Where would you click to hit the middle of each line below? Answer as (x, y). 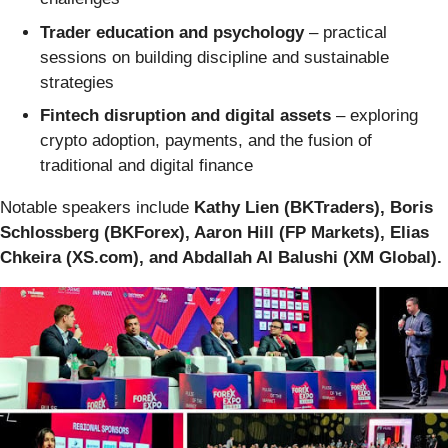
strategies (77, 82)
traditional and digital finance (146, 166)
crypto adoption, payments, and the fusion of (206, 141)
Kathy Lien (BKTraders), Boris (313, 208)
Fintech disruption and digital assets (185, 116)
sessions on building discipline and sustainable (214, 57)
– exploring (374, 116)
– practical (345, 32)
